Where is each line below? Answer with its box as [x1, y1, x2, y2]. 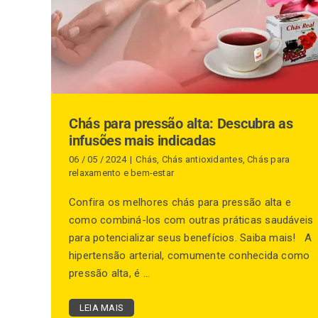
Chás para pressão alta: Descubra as [69, 115, 293, 132]
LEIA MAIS [79, 302, 124, 313]
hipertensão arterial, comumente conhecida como [69, 249, 310, 262]
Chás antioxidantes [161, 154, 243, 165]
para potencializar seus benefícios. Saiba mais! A [69, 231, 312, 244]
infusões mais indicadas [69, 132, 216, 149]
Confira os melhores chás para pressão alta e [69, 196, 291, 209]
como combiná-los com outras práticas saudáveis [69, 214, 314, 226]
